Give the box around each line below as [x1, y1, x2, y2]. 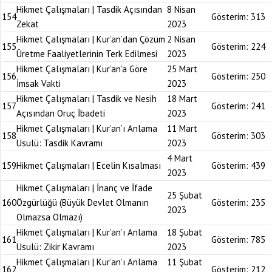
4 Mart [167, 152, 192, 164]
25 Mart [167, 63, 197, 75]
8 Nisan [167, 4, 195, 15]
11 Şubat [167, 256, 202, 268]
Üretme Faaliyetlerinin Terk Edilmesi [16, 48, 157, 59]
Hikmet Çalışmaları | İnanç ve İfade [16, 182, 152, 194]
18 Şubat [167, 226, 202, 238]
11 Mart [167, 123, 197, 134]
